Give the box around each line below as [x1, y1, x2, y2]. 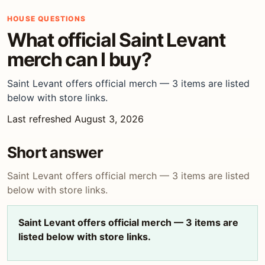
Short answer [7, 143, 104, 161]
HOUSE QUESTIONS [7, 14, 86, 23]
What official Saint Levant [7, 28, 225, 51]
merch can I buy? [7, 48, 151, 71]
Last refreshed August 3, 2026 [7, 113, 144, 125]
